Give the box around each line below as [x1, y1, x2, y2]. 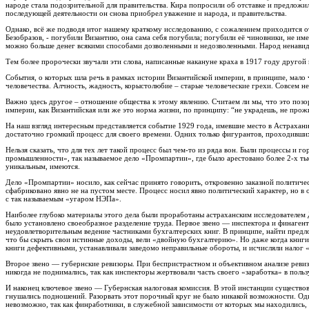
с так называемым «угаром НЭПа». [6, 195, 121, 203]
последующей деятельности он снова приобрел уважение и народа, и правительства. [6, 9, 287, 18]
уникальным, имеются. [6, 162, 80, 171]
